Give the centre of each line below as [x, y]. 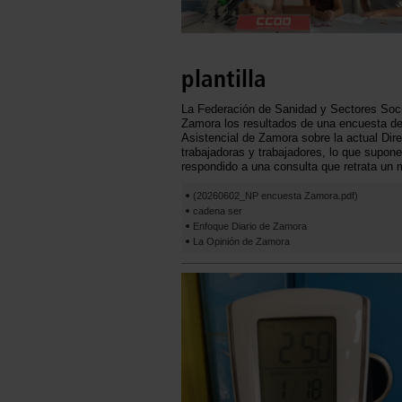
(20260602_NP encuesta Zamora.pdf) [275, 195]
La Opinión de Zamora [241, 241]
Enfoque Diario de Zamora [250, 226]
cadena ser [218, 210]
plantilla [224, 79]
